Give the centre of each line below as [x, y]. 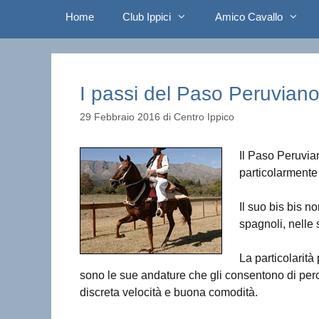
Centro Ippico [204, 117]
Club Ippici [147, 17]
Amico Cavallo [249, 17]
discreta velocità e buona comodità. [169, 292]
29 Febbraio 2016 [120, 117]
